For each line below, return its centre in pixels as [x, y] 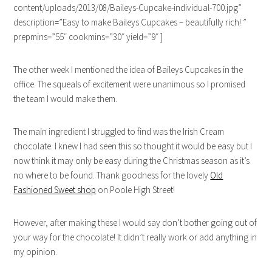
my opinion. [36, 252]
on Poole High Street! [136, 190]
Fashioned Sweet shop [55, 190]
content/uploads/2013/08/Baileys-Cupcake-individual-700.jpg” [128, 8]
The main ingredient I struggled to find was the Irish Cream [119, 131]
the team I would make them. [66, 99]
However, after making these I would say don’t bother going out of [135, 223]
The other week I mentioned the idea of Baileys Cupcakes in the [128, 70]
